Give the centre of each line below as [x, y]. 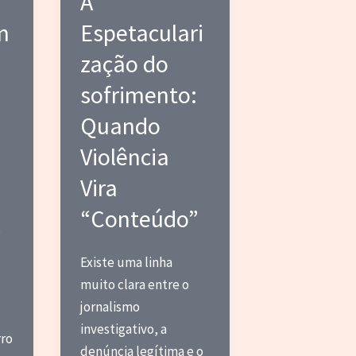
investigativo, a [124, 329]
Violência [125, 156]
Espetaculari [142, 32]
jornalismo [110, 306]
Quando [121, 125]
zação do [125, 63]
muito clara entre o [135, 284]
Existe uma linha [127, 262]
